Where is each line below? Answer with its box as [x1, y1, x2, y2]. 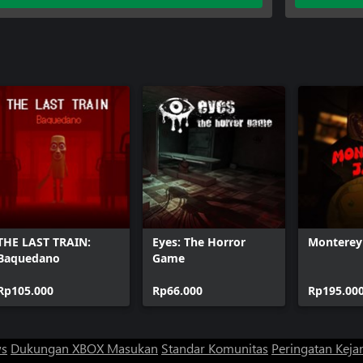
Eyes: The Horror [152, 233, 246, 250]
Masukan [107, 339, 158, 357]
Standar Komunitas [161, 339, 268, 357]
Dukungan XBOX [11, 339, 107, 357]
